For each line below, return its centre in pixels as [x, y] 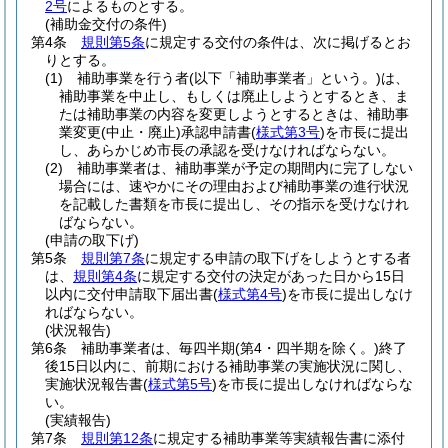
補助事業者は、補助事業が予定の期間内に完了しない [245, 168]
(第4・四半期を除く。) [307, 348]
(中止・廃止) [141, 132]
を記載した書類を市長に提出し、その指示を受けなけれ [234, 204]
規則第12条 [117, 438]
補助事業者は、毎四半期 [158, 348]
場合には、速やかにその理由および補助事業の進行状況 [234, 186]
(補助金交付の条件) [106, 24]
